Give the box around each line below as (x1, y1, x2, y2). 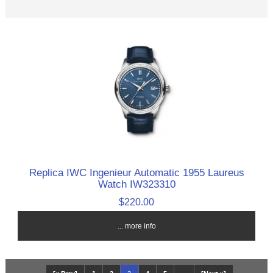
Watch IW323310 (97, 178, 175, 191)
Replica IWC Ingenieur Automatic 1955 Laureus (29, 166, 244, 179)
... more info (117, 222, 156, 230)
